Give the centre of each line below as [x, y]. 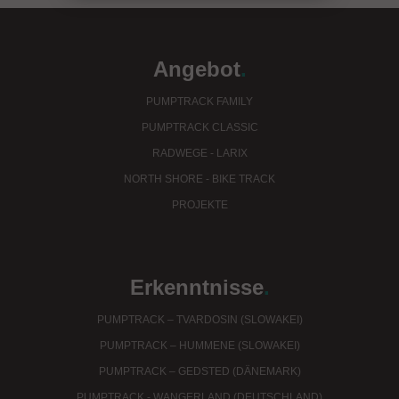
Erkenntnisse [196, 288]
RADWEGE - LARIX [199, 154]
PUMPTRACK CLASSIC [199, 128]
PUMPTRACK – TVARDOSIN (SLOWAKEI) [199, 320]
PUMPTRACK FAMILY [199, 102]
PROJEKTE [199, 205]
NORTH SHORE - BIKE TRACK [199, 179]
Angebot [196, 69]
